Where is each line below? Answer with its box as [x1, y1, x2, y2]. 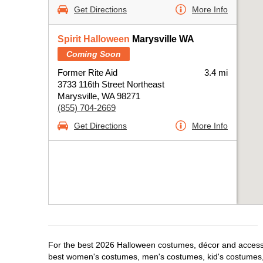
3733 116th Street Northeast [58, 79, 164, 89]
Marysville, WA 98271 [58, 91, 140, 101]
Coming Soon [66, 49, 121, 59]
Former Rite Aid [58, 68, 117, 77]
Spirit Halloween [58, 34, 130, 44]
